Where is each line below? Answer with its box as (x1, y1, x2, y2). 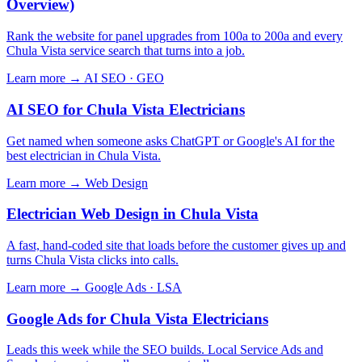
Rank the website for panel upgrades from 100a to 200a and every (6, 29, 343, 44)
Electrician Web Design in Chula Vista (6, 205, 259, 223)
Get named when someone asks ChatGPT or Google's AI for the (6, 133, 335, 148)
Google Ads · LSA (85, 280, 182, 294)
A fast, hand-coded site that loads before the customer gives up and (6, 238, 346, 252)
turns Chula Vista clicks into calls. (6, 253, 179, 267)
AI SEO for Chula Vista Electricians (6, 100, 245, 118)
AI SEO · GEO (84, 71, 164, 86)
